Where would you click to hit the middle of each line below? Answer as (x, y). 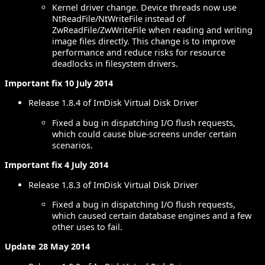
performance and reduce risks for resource (139, 52)
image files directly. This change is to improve (144, 41)
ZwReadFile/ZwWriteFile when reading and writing (152, 30)
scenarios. (72, 145)
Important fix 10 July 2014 (59, 83)
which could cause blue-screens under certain (144, 134)
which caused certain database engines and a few (152, 216)
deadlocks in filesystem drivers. (115, 63)
